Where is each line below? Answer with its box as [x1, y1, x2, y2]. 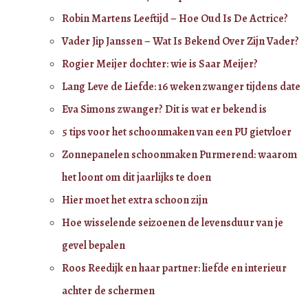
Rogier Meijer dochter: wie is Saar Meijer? [62, 56, 258, 71]
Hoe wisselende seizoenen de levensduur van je [62, 214, 283, 230]
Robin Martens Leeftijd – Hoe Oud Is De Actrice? [62, 10, 288, 26]
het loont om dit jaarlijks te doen [62, 169, 211, 185]
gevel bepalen [62, 237, 125, 253]
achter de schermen [62, 283, 155, 298]
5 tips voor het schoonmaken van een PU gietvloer [62, 124, 291, 140]
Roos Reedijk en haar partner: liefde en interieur [62, 260, 287, 276]
